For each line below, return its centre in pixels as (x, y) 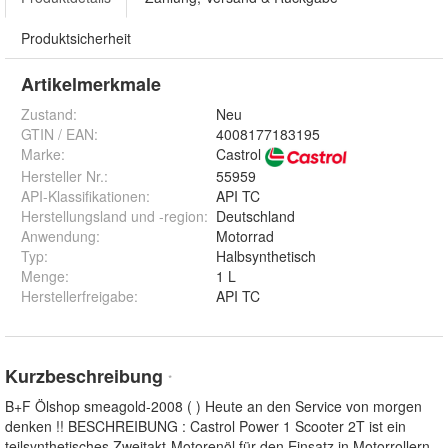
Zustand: (49, 114)
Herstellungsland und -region (112, 216)
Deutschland (255, 216)
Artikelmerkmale (91, 84)
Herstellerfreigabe (77, 296)
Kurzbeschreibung (86, 376)
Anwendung (58, 236)
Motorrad (245, 236)
